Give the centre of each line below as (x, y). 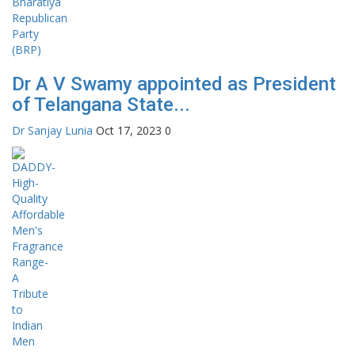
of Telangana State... (101, 104)
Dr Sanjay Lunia (52, 130)
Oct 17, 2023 (129, 130)
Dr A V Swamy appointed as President (174, 84)
